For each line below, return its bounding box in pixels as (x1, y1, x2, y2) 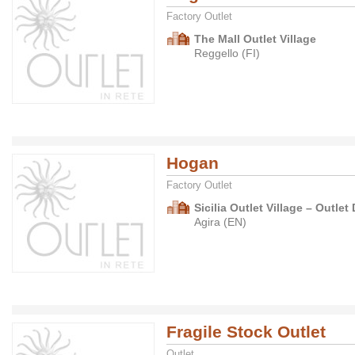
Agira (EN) (194, 216, 246, 228)
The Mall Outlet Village (194, 32, 316, 45)
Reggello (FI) (194, 47, 260, 59)
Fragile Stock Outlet (166, 323, 326, 341)
